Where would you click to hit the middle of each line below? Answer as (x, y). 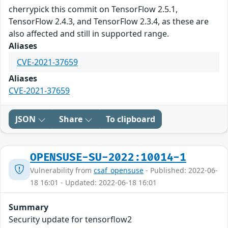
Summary (28, 207)
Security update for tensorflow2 (70, 220)
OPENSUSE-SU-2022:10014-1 (108, 158)
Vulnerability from (62, 170)
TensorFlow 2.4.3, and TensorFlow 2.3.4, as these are (109, 22)
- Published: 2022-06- (181, 170)
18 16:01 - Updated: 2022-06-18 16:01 (93, 183)
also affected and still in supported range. (89, 34)
